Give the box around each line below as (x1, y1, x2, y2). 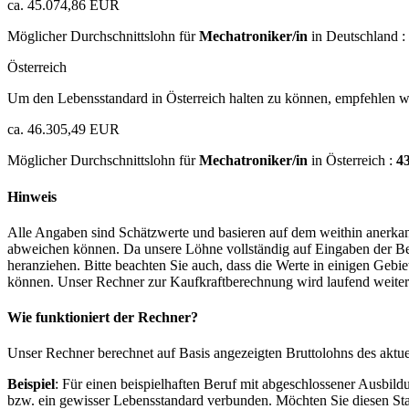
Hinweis (7, 188, 57, 204)
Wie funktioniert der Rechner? (7, 309, 198, 326)
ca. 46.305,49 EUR (7, 121, 120, 138)
